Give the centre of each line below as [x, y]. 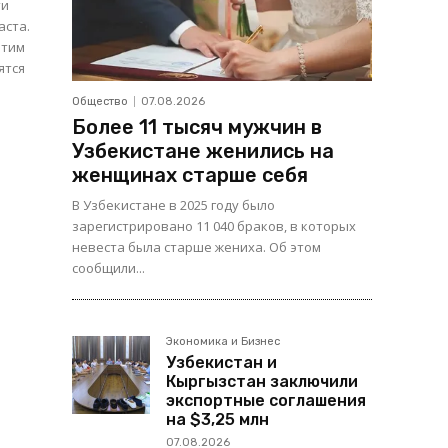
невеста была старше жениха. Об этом [196, 247]
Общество [100, 102]
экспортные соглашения [266, 401]
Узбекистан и [221, 363]
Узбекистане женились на [203, 151]
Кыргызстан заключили [262, 382]
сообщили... [108, 268]
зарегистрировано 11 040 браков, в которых [214, 226]
